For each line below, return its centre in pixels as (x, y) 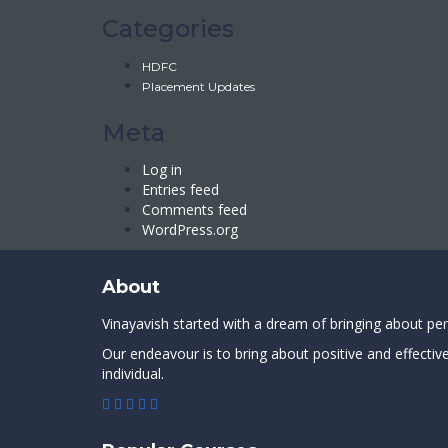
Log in (162, 169)
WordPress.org (190, 229)
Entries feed (180, 189)
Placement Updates (198, 86)
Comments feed (194, 209)
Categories (168, 28)
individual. (133, 373)
